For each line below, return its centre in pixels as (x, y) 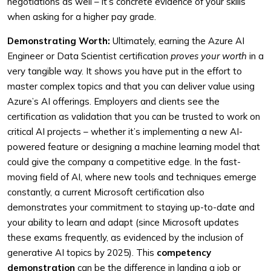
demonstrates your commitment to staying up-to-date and (131, 207)
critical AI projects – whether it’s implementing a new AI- (125, 132)
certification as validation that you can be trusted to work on (134, 116)
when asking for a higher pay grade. (82, 17)
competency (184, 253)
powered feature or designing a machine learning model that (134, 147)
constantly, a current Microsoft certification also (106, 192)
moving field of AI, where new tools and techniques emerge (132, 177)
